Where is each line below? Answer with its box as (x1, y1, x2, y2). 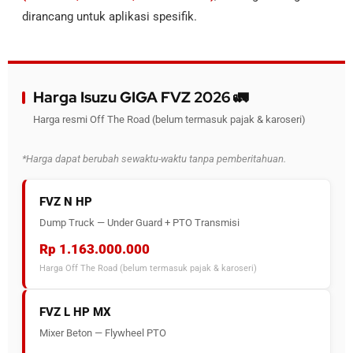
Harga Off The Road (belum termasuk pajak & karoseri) (39, 263, 257, 273)
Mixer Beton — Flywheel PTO (39, 327, 166, 339)
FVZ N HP (39, 195, 92, 209)
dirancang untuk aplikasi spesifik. (22, 9, 197, 24)
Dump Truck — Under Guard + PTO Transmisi (39, 217, 240, 229)
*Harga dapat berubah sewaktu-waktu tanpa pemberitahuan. (22, 153, 286, 165)
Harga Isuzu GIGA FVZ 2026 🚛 (33, 87, 248, 107)
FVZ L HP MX (39, 305, 111, 319)
